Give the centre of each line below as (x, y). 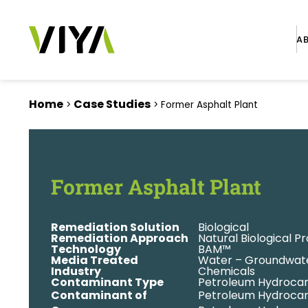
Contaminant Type (107, 282)
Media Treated (95, 260)
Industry (76, 271)
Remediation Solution (115, 227)
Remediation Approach (120, 238)
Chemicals (226, 271)
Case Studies (112, 104)
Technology (86, 249)
